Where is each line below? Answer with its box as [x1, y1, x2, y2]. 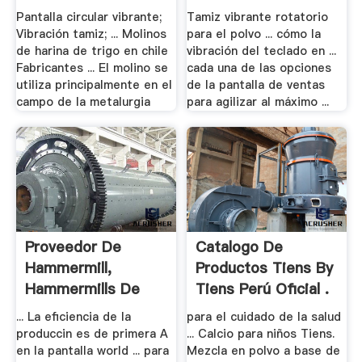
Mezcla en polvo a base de [187, 343, 341, 360]
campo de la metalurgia [15, 94, 150, 111]
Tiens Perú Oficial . [196, 278, 330, 299]
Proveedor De [24, 236, 121, 257]
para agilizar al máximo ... [187, 94, 330, 111]
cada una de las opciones [187, 60, 332, 77]
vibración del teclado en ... [187, 43, 337, 60]
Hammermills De [24, 278, 140, 299]
